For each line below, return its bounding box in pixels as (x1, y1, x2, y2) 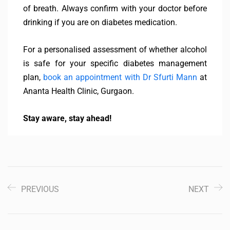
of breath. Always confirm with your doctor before (23, 4, 207, 14)
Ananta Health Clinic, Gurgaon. (23, 86, 134, 97)
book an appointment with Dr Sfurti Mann (43, 72, 197, 83)
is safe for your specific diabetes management (23, 59, 207, 69)
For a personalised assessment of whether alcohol (23, 45, 207, 55)
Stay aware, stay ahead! (23, 113, 111, 124)
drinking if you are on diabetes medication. (23, 17, 177, 28)
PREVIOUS (21, 184, 59, 195)
